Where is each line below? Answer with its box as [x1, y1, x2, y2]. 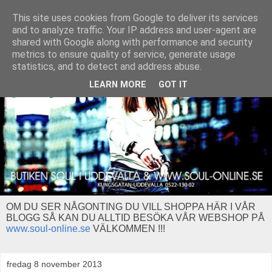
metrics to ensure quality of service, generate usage [12, 49, 236, 60]
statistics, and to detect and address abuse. [12, 61, 202, 72]
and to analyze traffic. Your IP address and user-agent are [12, 24, 256, 36]
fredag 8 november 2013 [7, 259, 102, 270]
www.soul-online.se [6, 223, 90, 234]
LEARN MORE [89, 80, 146, 90]
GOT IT [158, 80, 188, 90]
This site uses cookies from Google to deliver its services [12, 12, 258, 24]
